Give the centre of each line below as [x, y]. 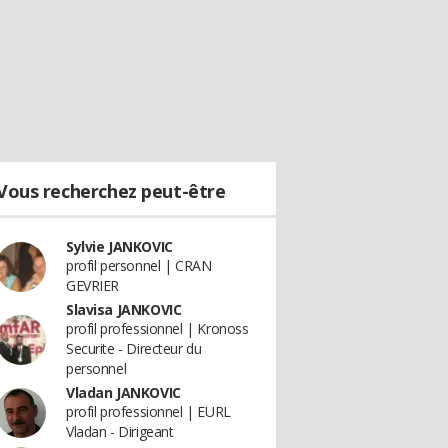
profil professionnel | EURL [148, 411]
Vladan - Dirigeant [120, 431]
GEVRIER [93, 285]
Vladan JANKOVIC [123, 392]
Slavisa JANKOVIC [124, 309]
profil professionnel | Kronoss [157, 328]
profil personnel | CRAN [139, 265]
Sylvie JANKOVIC [119, 246]
